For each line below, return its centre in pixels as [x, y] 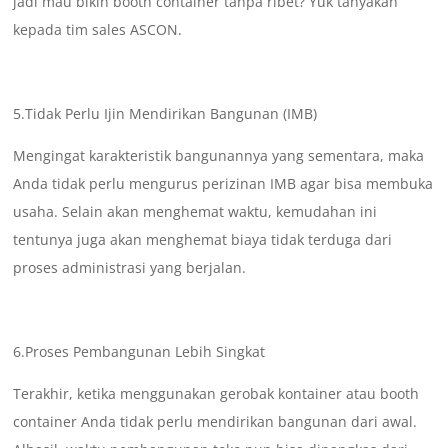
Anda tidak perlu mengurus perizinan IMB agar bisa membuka [223, 184]
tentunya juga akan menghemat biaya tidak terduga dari [203, 240]
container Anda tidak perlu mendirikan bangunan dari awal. [215, 422]
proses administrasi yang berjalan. [130, 268]
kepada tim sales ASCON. [98, 30]
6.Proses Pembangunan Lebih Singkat [139, 352]
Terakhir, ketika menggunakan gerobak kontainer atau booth [216, 394]
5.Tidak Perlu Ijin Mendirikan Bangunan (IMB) [165, 114]
